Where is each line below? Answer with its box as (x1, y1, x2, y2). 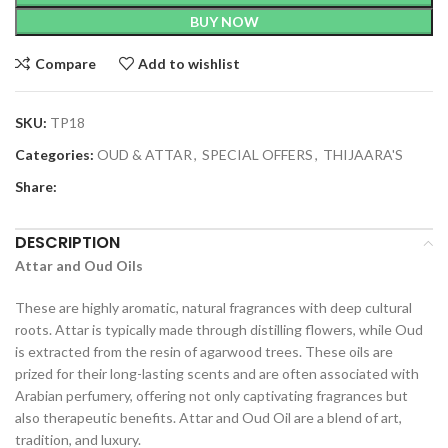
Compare (34, 54, 96, 72)
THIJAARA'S (323, 146, 403, 164)
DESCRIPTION (15, 231, 120, 255)
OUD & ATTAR (97, 146, 192, 164)
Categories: (15, 146, 94, 164)
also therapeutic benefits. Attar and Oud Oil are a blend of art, (15, 409, 402, 427)
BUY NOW (189, 13, 259, 31)
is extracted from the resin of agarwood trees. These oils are (15, 343, 393, 361)
